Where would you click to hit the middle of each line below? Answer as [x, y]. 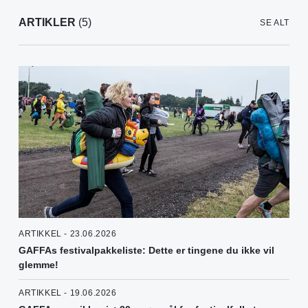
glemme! [38, 265]
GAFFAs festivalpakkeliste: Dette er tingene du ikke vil [146, 251]
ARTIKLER [47, 23]
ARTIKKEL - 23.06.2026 [68, 234]
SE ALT [275, 23]
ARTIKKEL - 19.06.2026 [68, 293]
